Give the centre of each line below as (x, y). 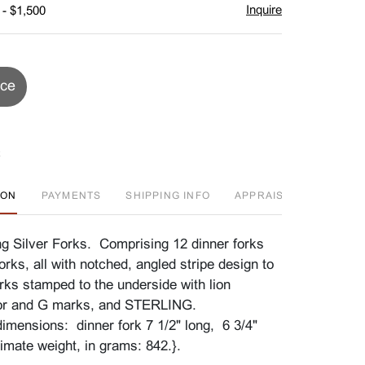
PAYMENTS (71, 196)
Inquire (264, 11)
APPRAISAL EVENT (286, 196)
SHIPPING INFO (168, 196)
